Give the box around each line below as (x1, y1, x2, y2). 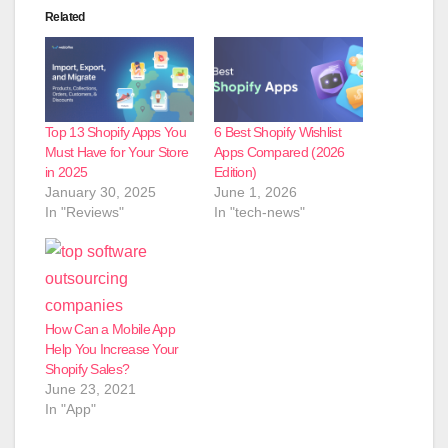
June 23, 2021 (45, 380, 136, 397)
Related (45, 9, 85, 24)
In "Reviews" (45, 203, 124, 220)
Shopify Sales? (45, 360, 130, 377)
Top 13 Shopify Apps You (45, 123, 186, 140)
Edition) (214, 163, 257, 180)
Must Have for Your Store (45, 143, 189, 160)
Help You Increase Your (45, 340, 179, 357)
